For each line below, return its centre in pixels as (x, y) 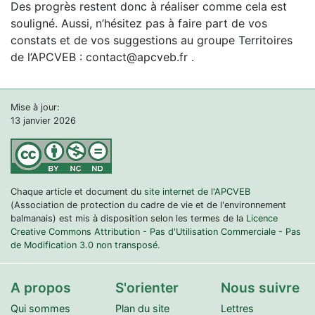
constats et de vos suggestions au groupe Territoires (152, 40)
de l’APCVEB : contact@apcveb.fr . (102, 57)
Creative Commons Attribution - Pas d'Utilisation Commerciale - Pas (156, 231)
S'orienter (147, 287)
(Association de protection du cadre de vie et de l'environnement (148, 205)
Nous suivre (260, 287)
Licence (262, 218)
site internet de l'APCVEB (197, 191)
